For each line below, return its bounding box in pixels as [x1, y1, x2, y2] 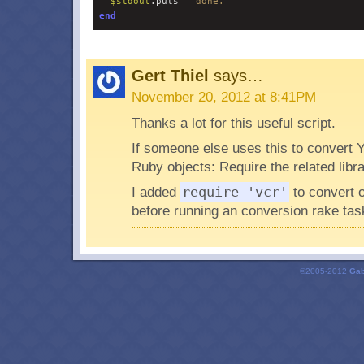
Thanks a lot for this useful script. [131, 115, 336, 131]
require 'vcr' [181, 184, 288, 200]
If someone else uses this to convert [131, 140, 357, 156]
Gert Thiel [131, 67, 214, 84]
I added [131, 184, 180, 200]
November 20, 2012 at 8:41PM [131, 89, 316, 105]
